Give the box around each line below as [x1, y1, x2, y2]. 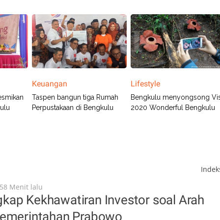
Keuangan [31, 79, 67, 88]
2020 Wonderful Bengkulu [131, 104, 216, 111]
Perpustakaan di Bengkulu [31, 104, 113, 111]
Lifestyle [131, 79, 161, 88]
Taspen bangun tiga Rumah [31, 93, 118, 101]
